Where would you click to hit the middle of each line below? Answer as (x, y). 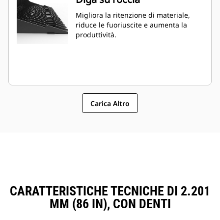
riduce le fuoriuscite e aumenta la (131, 25)
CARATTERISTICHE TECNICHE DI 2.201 (110, 191)
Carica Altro (110, 103)
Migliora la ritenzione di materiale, (133, 15)
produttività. (96, 35)
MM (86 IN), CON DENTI (110, 204)
